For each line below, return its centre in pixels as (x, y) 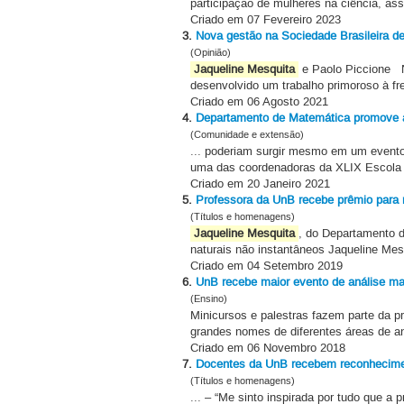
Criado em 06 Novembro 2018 (268, 348)
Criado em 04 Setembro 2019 (266, 266)
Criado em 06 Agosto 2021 (259, 101)
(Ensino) (209, 299)
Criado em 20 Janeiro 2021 (260, 184)
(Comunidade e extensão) (247, 135)
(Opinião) (211, 53)
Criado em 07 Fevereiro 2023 (266, 19)
